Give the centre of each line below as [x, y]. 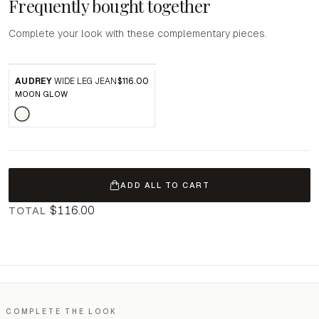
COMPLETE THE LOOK [62, 312]
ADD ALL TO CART [165, 185]
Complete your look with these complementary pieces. [138, 33]
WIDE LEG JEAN [85, 81]
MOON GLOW [41, 94]
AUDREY [33, 81]
